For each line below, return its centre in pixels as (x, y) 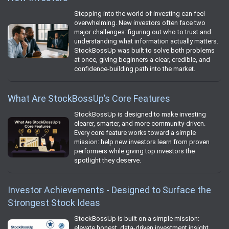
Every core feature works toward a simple (135, 132)
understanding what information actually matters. (146, 41)
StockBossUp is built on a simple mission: (137, 218)
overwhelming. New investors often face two (140, 22)
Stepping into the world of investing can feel (140, 13)
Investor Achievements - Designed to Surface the (109, 190)
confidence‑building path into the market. (135, 68)
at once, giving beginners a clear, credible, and (142, 59)
